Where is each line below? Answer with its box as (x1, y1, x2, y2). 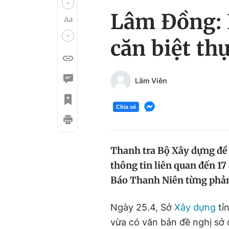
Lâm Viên (135, 76, 167, 85)
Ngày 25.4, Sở (110, 202, 174, 213)
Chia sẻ (116, 103, 136, 110)
